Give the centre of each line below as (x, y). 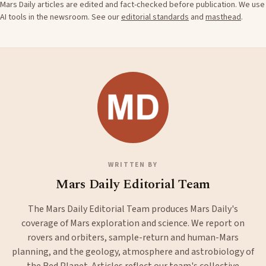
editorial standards (155, 17)
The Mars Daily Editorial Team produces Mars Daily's (133, 209)
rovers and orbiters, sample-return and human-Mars (133, 237)
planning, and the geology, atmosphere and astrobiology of (133, 251)
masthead (223, 17)
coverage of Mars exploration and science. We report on (133, 223)
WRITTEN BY (133, 164)
